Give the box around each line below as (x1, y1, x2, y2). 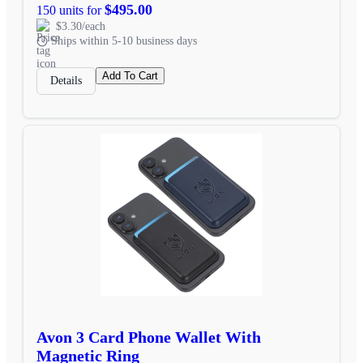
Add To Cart (102, 69, 158, 82)
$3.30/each (56, 19, 105, 32)
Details (50, 74, 82, 87)
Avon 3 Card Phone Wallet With (36, 327, 261, 346)
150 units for (36, 2, 105, 17)
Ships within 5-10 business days (51, 34, 197, 47)
